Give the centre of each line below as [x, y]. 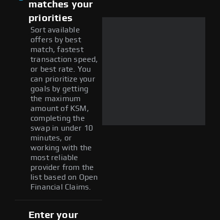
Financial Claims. [61, 187]
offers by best [56, 40]
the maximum [56, 98]
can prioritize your [63, 79]
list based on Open [64, 177]
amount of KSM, [60, 108]
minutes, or [51, 138]
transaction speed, [64, 59]
